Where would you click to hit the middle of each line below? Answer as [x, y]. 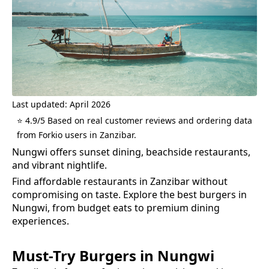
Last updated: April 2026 [61, 104]
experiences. [41, 221]
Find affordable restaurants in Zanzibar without [120, 181]
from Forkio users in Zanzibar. [77, 134]
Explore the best [160, 194]
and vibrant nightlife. [59, 165]
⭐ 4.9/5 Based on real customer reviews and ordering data [134, 120]
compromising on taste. [66, 194]
